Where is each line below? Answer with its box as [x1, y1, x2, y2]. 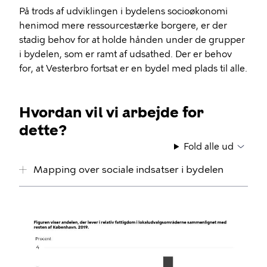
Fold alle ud [184, 141, 234, 152]
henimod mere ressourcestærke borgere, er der [19, 20, 227, 31]
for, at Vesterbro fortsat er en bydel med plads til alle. [19, 63, 247, 74]
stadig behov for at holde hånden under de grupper [19, 35, 245, 45]
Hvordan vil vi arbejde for [19, 104, 204, 121]
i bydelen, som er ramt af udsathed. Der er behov [19, 49, 232, 60]
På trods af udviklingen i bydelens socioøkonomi [19, 6, 228, 17]
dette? [19, 122, 67, 139]
